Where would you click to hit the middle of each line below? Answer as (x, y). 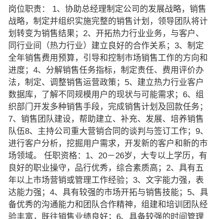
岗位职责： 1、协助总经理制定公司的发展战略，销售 (107, 9)
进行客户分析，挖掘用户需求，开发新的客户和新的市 (108, 143)
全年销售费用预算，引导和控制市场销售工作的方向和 (108, 58)
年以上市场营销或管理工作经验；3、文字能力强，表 (106, 180)
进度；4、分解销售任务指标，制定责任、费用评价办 (106, 70)
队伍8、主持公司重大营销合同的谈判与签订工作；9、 (108, 131)
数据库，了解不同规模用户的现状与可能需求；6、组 (106, 94)
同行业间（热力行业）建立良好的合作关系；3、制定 (106, 45)
